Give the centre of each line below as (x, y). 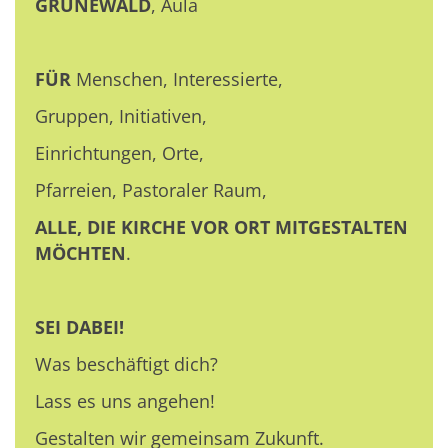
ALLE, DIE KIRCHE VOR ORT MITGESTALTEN (221, 226)
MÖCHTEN (80, 252)
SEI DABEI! (82, 326)
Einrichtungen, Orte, (119, 152)
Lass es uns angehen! (125, 400)
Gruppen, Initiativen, (121, 115)
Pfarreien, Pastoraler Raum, (151, 189)
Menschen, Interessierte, (179, 78)
